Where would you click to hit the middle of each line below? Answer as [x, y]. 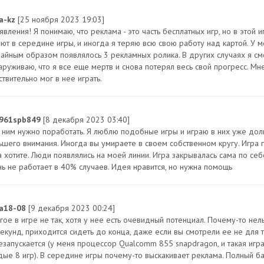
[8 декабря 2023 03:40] [86, 120]
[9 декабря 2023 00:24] [72, 208]
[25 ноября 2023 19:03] [61, 20]
